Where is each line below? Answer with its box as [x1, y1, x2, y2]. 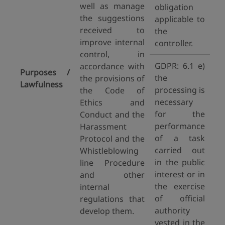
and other [80, 169, 145, 180]
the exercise [155, 181, 205, 192]
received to [80, 25, 145, 36]
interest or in [155, 169, 205, 180]
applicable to [155, 14, 205, 25]
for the [155, 108, 205, 120]
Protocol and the [80, 133, 145, 144]
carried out [155, 145, 205, 156]
